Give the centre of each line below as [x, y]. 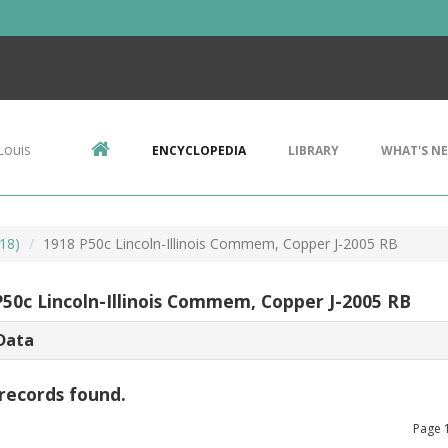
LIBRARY [313, 150]
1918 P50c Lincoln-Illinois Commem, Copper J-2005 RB [220, 243]
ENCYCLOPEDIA [199, 150]
